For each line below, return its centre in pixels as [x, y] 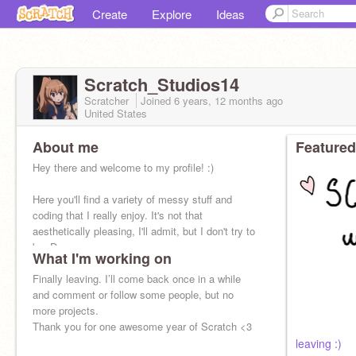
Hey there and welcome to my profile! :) [123, 167]
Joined [157, 101]
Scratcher [108, 101]
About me [66, 147]
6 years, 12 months [219, 101]
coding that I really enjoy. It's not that [118, 215]
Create [110, 14]
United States [116, 113]
